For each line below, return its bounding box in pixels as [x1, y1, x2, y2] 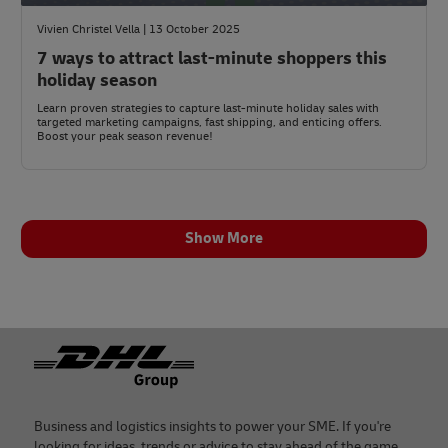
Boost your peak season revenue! [37, 129, 213, 144]
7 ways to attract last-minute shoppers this [37, 47, 387, 70]
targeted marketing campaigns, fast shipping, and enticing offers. [37, 115, 382, 130]
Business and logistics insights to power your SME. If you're [34, 418, 391, 435]
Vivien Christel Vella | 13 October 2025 [37, 22, 240, 37]
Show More [185, 229, 263, 248]
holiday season [37, 69, 157, 92]
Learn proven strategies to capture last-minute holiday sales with [37, 101, 379, 116]
